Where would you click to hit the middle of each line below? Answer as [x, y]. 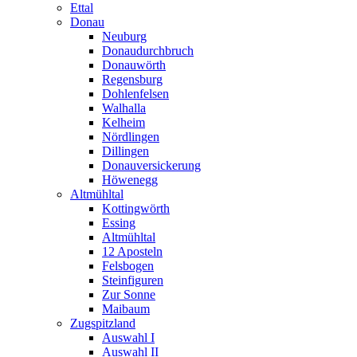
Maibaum [126, 309]
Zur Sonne [129, 295]
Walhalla [124, 108]
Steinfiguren [133, 280]
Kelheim [124, 123]
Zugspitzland [103, 324]
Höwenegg [130, 180]
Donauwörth [134, 65]
